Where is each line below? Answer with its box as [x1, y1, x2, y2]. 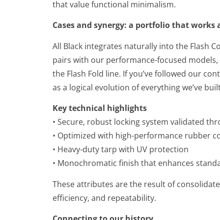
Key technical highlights [52, 103, 147, 114]
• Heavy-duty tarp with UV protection [52, 144, 189, 155]
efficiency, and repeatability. [52, 192, 156, 203]
